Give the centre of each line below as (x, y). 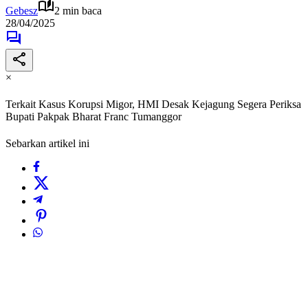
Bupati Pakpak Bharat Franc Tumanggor (93, 117)
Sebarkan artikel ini (47, 144)
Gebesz (22, 10)
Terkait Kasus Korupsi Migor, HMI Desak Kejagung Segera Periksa (153, 104)
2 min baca (78, 10)
